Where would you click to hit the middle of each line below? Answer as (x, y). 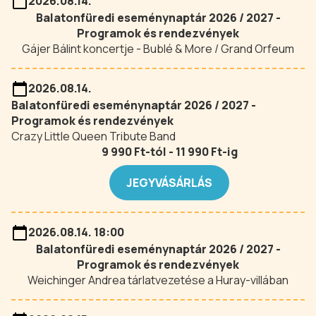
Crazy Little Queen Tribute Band (93, 136)
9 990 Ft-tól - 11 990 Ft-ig (169, 152)
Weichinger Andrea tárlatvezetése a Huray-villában (158, 280)
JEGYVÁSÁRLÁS (169, 183)
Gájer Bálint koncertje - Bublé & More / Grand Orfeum (158, 49)
